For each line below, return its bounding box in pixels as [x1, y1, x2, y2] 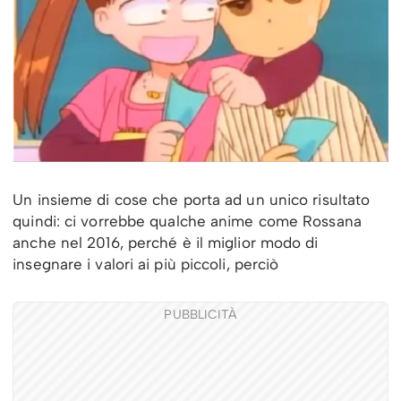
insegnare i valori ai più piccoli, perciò [13, 254, 279, 273]
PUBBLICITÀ [164, 306, 237, 322]
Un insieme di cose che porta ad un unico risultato [13, 190, 371, 209]
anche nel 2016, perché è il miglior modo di [13, 233, 319, 252]
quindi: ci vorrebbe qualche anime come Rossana [13, 211, 362, 230]
